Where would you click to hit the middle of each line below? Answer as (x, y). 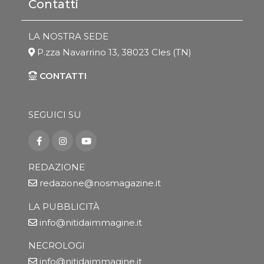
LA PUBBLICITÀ (64, 206)
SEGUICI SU (55, 115)
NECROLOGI (57, 246)
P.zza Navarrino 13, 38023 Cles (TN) (113, 52)
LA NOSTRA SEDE (68, 36)
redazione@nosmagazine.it (100, 183)
